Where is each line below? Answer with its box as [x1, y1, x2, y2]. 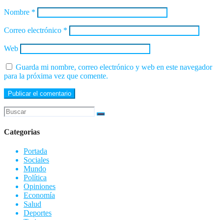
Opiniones [24, 182, 55, 191]
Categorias [4, 127, 40, 136]
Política [24, 173, 47, 182]
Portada [24, 146, 47, 155]
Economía [24, 191, 55, 199]
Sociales [24, 155, 49, 164]
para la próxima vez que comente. [4, 72, 108, 81]
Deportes [24, 208, 52, 217]
